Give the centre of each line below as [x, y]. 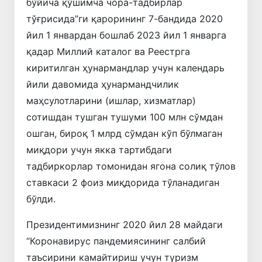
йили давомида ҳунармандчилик [103, 84]
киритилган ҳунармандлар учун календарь [125, 68]
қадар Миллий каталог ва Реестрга [108, 51]
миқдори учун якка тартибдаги [99, 149]
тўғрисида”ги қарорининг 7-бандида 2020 [125, 18]
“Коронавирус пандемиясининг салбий [116, 241]
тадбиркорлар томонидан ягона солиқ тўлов [131, 166]
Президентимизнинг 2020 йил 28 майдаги [125, 224]
